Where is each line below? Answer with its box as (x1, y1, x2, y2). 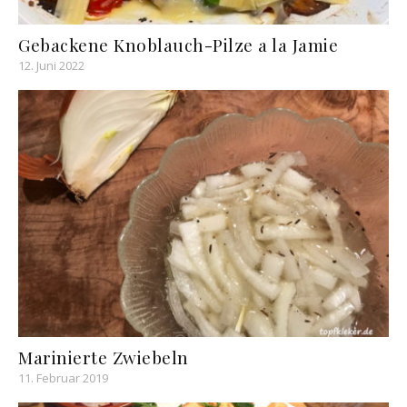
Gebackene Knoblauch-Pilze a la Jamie (18, 32, 338, 56)
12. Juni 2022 (18, 56, 84, 74)
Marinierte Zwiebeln (18, 344, 189, 369)
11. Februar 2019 (18, 369, 108, 386)
